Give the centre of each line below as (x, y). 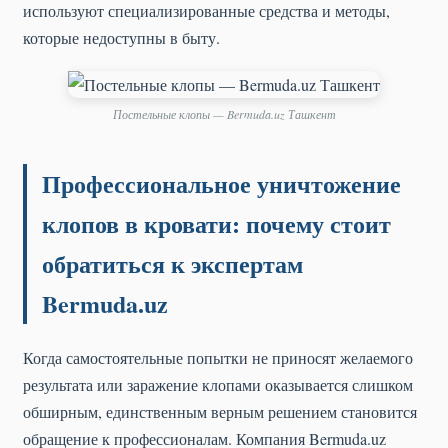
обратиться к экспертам (172, 263)
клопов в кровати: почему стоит (216, 223)
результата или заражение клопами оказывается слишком (218, 384)
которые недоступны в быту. (121, 37)
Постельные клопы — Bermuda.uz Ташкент (224, 113)
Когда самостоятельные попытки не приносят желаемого (218, 357)
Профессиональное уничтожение (221, 183)
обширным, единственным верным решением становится (220, 411)
